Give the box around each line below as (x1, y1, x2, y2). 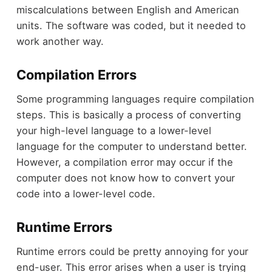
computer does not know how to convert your (16, 172, 235, 185)
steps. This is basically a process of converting (16, 109, 241, 121)
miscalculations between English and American (16, 3, 239, 16)
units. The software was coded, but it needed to (16, 19, 246, 32)
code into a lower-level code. (16, 188, 158, 200)
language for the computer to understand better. (16, 140, 247, 153)
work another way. (16, 35, 107, 47)
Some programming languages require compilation (16, 93, 254, 106)
